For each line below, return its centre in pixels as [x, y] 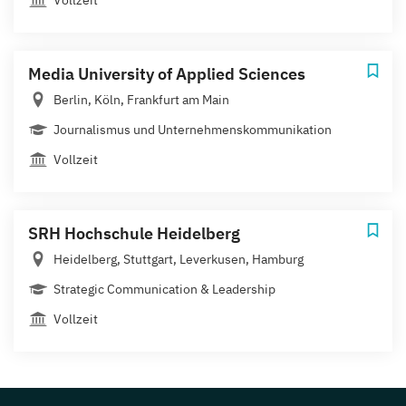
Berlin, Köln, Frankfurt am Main [141, 99]
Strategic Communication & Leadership [164, 289]
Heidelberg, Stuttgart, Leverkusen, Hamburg [179, 259]
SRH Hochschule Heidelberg [134, 233]
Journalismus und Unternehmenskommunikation [193, 129]
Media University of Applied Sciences [167, 73]
